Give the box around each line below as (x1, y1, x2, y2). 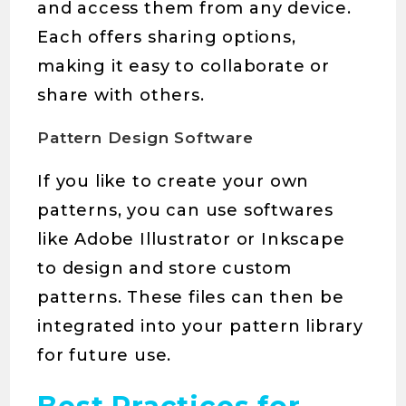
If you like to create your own (37, 171, 310, 191)
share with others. (37, 85, 205, 105)
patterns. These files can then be (37, 287, 344, 307)
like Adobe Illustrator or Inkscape (37, 229, 345, 249)
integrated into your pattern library (37, 316, 364, 336)
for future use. (37, 345, 172, 365)
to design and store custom (37, 258, 293, 278)
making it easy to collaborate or (37, 56, 330, 76)
